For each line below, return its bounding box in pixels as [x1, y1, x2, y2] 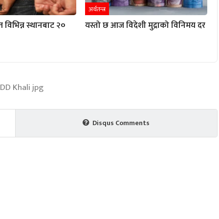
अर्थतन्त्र [88, 3, 106, 15]
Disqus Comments [92, 117, 150, 129]
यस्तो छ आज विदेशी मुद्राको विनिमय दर [85, 18, 206, 32]
